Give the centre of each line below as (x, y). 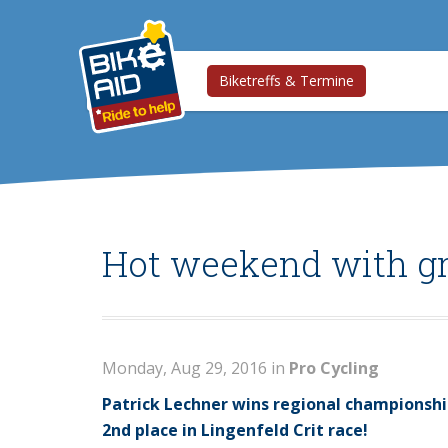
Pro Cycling (334, 368)
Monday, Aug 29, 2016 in (195, 368)
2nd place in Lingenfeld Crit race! (235, 430)
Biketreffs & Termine (286, 80)
